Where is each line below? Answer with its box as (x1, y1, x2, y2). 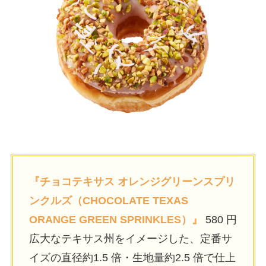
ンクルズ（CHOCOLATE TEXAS (28, 194, 188, 207)
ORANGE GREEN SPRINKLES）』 (28, 213, 202, 226)
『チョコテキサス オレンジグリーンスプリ (28, 175, 235, 188)
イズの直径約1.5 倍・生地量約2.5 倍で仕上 (28, 251, 236, 264)
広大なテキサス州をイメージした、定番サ (28, 232, 232, 245)
